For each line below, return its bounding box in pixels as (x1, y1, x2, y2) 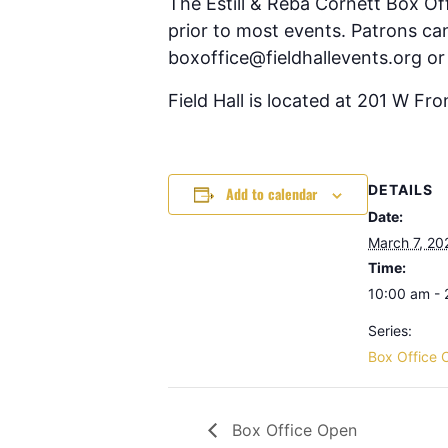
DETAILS (368, 181, 433, 198)
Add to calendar (226, 183, 317, 204)
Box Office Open (227, 419, 357, 440)
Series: (368, 322, 412, 339)
